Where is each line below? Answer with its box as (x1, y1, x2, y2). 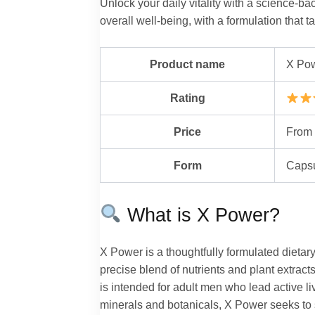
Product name (150, 58, 225, 71)
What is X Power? (122, 203, 281, 226)
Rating (169, 91, 205, 105)
